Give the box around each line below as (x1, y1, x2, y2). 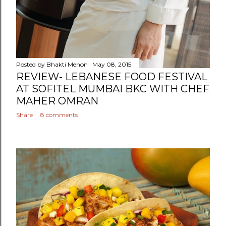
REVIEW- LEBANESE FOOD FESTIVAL (16, 71, 207, 83)
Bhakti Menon (46, 61, 88, 69)
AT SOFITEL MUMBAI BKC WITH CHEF (16, 83, 209, 95)
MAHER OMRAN (16, 95, 98, 107)
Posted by (16, 61, 46, 69)
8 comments (40, 111, 78, 119)
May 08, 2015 (92, 61, 131, 69)
